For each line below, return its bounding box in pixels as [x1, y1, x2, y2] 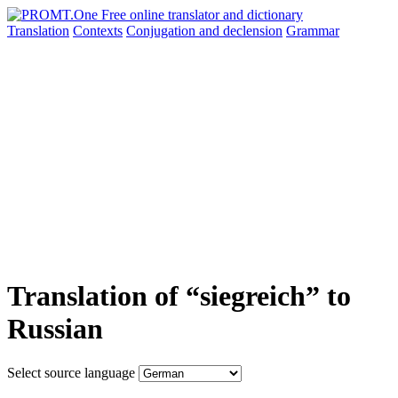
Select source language [7, 364, 135, 380]
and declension [199, 23, 283, 38]
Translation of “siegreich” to [7, 280, 351, 313]
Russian [7, 313, 103, 346]
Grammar [286, 23, 339, 38]
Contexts [73, 23, 123, 38]
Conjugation [126, 23, 199, 38]
